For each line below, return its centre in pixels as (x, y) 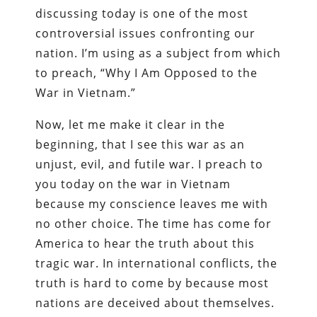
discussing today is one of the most (142, 13)
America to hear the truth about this (145, 243)
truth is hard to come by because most (152, 283)
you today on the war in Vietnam (133, 184)
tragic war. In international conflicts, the (157, 263)
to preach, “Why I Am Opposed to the (147, 73)
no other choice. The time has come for (154, 223)
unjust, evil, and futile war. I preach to (150, 164)
